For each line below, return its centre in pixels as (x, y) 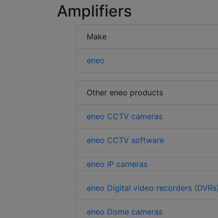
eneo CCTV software (125, 140)
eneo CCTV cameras (125, 117)
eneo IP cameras (117, 164)
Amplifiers (94, 11)
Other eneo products (125, 93)
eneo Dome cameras (125, 212)
